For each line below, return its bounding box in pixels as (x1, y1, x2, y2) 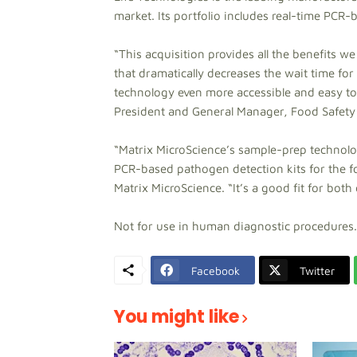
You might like (114, 304, 239, 329)
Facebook (191, 263, 240, 277)
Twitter (300, 263, 335, 277)
